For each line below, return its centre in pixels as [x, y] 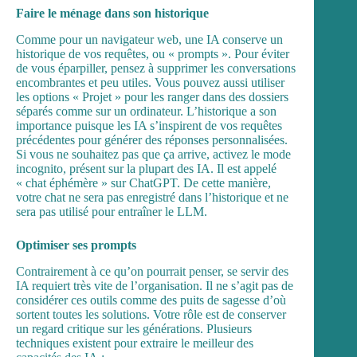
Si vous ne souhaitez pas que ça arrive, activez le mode [153, 154]
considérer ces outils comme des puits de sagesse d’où [151, 300]
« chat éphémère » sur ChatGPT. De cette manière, [143, 182]
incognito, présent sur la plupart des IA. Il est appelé [146, 168]
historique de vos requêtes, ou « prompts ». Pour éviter [153, 53]
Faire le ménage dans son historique [112, 13]
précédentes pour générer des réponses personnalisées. [152, 139]
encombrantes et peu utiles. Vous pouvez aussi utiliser [150, 82]
